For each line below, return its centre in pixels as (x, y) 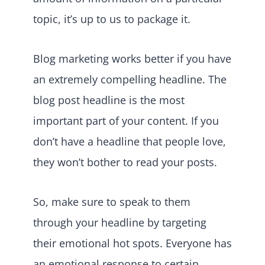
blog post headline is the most (109, 100)
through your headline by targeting (120, 222)
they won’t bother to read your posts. (127, 162)
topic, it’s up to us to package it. (112, 19)
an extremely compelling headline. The (130, 79)
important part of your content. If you (126, 120)
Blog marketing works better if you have (132, 58)
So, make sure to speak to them (112, 201)
